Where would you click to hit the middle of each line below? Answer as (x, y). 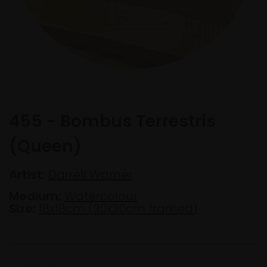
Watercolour (101, 196)
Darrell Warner (90, 175)
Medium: (35, 196)
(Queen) (45, 146)
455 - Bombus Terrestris (112, 121)
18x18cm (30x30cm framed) (118, 209)
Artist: (27, 175)
